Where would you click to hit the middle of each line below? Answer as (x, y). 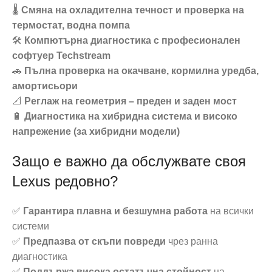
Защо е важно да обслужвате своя (129, 161)
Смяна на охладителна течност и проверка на (133, 10)
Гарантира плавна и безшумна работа (115, 211)
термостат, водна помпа (71, 25)
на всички (231, 211)
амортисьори (45, 86)
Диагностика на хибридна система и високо (131, 116)
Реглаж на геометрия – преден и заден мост (131, 101)
